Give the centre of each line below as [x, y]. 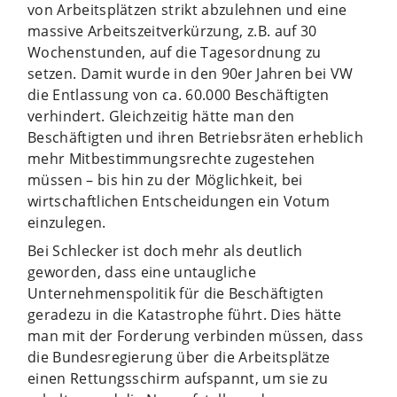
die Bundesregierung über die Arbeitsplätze [179, 357]
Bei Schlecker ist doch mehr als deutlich [165, 250]
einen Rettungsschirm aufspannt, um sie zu [178, 378]
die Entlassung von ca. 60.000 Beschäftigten [179, 94]
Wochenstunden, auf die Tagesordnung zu [175, 52]
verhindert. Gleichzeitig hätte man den [161, 116]
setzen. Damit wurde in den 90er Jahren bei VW [191, 73]
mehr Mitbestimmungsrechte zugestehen [171, 158]
